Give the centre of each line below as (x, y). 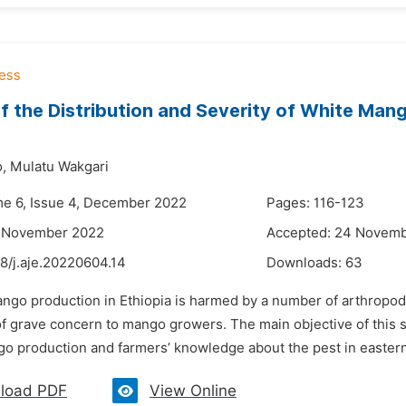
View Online (193, 391)
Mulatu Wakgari (59, 167)
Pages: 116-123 (315, 203)
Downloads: (306, 263)
